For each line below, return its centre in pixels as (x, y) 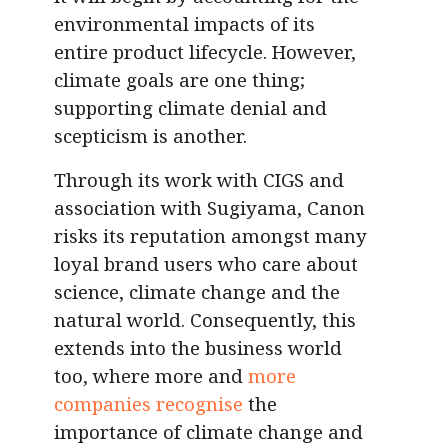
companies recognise (148, 404)
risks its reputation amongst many (210, 236)
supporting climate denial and (190, 108)
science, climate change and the (197, 292)
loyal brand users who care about (206, 264)
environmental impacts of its (184, 24)
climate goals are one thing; (179, 80)
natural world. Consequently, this (205, 320)
